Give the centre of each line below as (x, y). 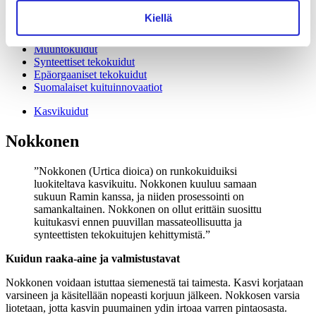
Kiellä (158, 18)
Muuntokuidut (66, 49)
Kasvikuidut (61, 111)
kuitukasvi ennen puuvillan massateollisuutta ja (138, 221)
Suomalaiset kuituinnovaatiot (98, 87)
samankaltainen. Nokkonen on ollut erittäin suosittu (148, 209)
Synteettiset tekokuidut (84, 61)
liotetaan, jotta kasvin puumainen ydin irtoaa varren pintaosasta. (146, 308)
